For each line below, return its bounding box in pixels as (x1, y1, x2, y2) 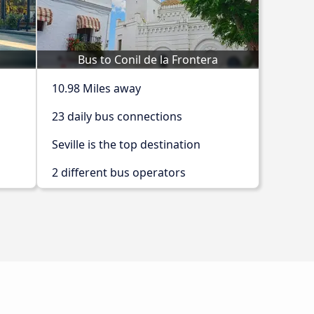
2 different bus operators (52, 165, 186, 180)
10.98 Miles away (52, 81, 141, 96)
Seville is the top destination (52, 137, 200, 152)
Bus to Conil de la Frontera (78, 52, 218, 67)
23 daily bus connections (52, 109, 182, 124)
